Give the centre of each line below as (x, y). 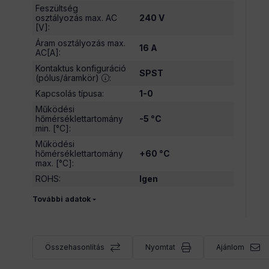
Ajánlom (230, 247)
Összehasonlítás (75, 247)
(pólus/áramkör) (67, 78)
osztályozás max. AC (76, 18)
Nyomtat (160, 247)
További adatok (62, 199)
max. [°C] (54, 163)
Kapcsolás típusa (69, 93)
